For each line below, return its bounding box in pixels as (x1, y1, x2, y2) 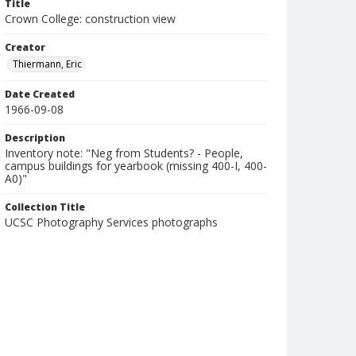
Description (5, 131, 65, 145)
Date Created (5, 87, 75, 101)
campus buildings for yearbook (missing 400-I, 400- (5, 158, 267, 173)
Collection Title (5, 200, 85, 214)
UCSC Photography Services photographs (5, 215, 218, 230)
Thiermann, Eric (13, 57, 82, 71)
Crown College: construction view (5, 11, 176, 26)
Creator (5, 41, 45, 54)
